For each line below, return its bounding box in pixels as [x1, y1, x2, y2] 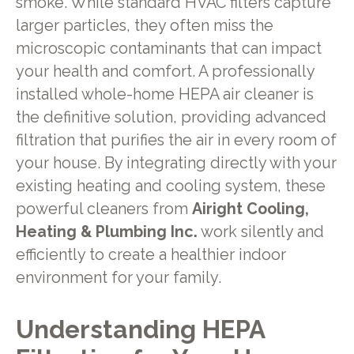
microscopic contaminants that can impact [15, 40, 322, 58]
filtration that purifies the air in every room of [15, 131, 337, 150]
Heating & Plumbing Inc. [15, 223, 198, 242]
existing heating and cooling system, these [15, 177, 326, 196]
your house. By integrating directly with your [15, 154, 337, 173]
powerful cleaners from [15, 200, 192, 219]
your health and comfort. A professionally [15, 62, 314, 81]
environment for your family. [15, 269, 221, 288]
